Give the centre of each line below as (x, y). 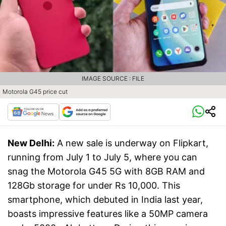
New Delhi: (31, 143)
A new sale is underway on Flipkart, (133, 143)
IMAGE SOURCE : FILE (113, 79)
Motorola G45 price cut (35, 92)
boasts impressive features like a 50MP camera (108, 214)
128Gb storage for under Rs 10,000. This (94, 186)
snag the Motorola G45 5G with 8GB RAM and (106, 172)
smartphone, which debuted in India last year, (105, 200)
